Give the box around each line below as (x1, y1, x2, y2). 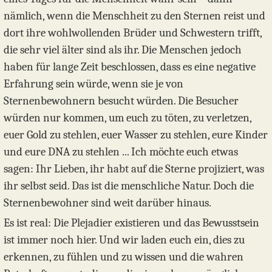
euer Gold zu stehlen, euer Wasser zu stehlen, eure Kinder (4, 127, 268, 141)
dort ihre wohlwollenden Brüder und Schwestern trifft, (4, 25, 262, 39)
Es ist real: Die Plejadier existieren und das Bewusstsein (4, 216, 259, 229)
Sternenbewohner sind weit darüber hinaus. (4, 195, 211, 209)
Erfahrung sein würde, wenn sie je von (4, 76, 183, 90)
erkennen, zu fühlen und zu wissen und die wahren (4, 250, 243, 263)
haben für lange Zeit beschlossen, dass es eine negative (4, 59, 256, 73)
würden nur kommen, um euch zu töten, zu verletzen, (4, 110, 251, 124)
